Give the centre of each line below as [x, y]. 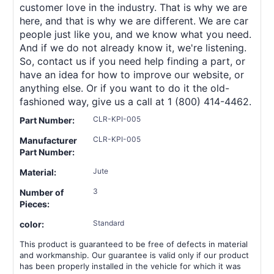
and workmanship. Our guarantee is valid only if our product [134, 255]
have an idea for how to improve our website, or [132, 74]
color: [32, 224]
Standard [109, 223]
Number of [42, 192]
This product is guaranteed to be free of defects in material [134, 244]
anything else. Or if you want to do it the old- [124, 88]
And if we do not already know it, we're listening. [133, 47]
